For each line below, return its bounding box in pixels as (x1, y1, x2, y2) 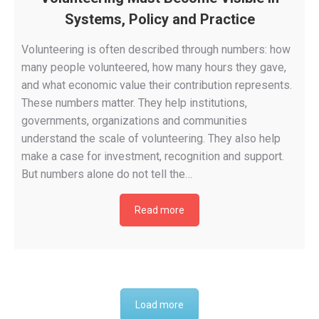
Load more (135, 299, 184, 311)
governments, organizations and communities (21, 114, 247, 128)
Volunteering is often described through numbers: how (21, 43, 291, 57)
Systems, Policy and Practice (64, 11, 255, 28)
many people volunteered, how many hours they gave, (21, 61, 286, 75)
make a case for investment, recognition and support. (21, 150, 284, 164)
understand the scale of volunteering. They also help (21, 132, 281, 146)
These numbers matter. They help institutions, (21, 96, 247, 110)
